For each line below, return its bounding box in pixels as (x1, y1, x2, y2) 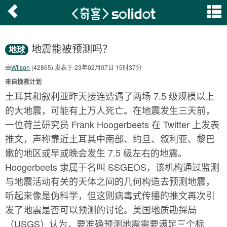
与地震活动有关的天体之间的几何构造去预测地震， (5, 174, 215, 187)
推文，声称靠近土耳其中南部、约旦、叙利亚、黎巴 (5, 132, 215, 145)
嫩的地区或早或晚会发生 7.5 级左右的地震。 (5, 146, 187, 159)
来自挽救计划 (5, 77, 42, 86)
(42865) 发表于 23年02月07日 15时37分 (30, 63, 142, 71)
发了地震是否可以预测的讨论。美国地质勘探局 (5, 203, 197, 216)
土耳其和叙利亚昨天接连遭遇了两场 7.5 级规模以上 (5, 89, 214, 102)
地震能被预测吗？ (28, 41, 112, 56)
